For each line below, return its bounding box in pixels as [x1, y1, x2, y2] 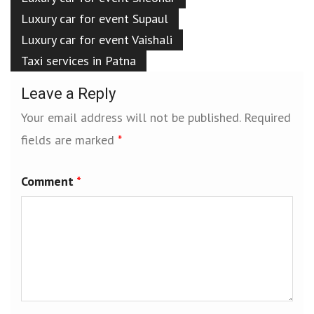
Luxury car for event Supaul [21, 10, 168, 27]
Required [244, 109, 291, 125]
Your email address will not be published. [21, 109, 240, 125]
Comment [21, 172, 76, 189]
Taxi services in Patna [21, 52, 136, 69]
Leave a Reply [21, 82, 116, 105]
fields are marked [21, 131, 118, 148]
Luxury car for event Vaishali [21, 31, 172, 48]
